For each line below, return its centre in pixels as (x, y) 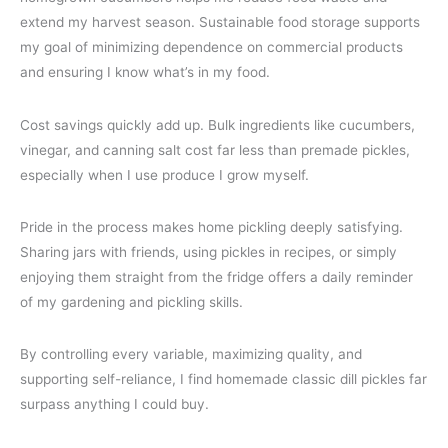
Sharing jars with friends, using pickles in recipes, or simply (208, 251)
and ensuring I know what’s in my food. (145, 72)
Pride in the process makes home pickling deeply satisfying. (211, 226)
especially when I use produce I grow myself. (164, 174)
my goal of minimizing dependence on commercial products (211, 47)
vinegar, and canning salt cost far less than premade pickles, (215, 149)
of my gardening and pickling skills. (131, 301)
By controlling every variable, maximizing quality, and (191, 354)
